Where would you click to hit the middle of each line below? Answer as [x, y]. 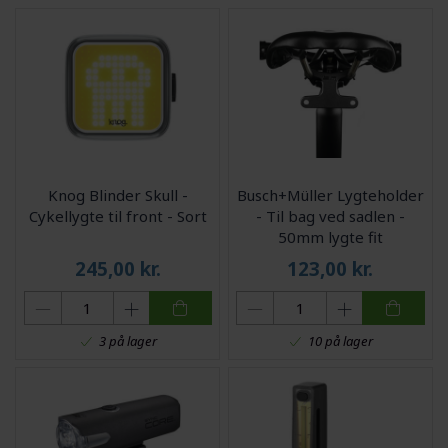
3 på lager [128, 341]
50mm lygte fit [330, 236]
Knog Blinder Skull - [117, 194]
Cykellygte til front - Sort [117, 215]
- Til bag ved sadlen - [330, 215]
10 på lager [341, 341]
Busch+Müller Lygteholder [330, 194]
